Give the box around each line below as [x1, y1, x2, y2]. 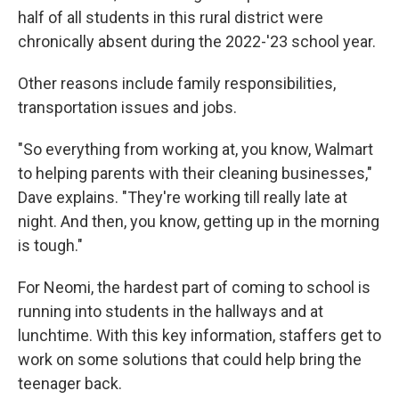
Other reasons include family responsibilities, [18, 74, 336, 93]
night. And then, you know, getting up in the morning [18, 212, 379, 231]
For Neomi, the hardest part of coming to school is [18, 278, 370, 297]
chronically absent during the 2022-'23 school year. [18, 32, 376, 51]
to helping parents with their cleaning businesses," [18, 164, 372, 183]
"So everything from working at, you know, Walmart [18, 140, 373, 159]
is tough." [18, 236, 83, 255]
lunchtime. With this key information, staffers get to [18, 326, 381, 345]
